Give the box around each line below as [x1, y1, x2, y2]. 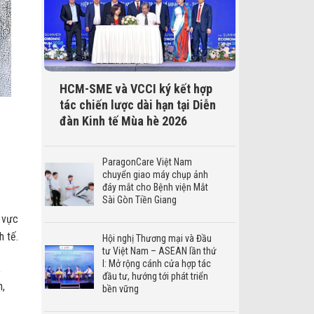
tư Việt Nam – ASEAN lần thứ [102, 245, 217, 257]
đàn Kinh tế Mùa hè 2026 [59, 114, 190, 129]
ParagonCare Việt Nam [102, 156, 192, 168]
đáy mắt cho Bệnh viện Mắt [102, 181, 208, 193]
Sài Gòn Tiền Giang [102, 193, 177, 205]
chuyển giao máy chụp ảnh [102, 168, 208, 180]
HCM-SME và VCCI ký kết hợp [59, 81, 212, 97]
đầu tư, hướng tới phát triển [102, 270, 208, 282]
